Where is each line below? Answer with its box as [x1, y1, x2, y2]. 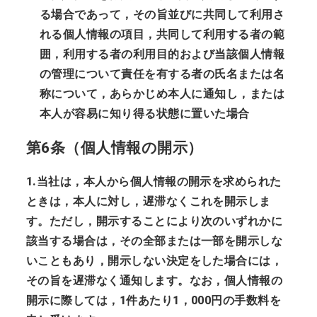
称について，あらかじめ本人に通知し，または [39, 86, 285, 100]
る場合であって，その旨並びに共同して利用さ [39, 7, 285, 21]
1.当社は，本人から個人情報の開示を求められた [25, 174, 282, 188]
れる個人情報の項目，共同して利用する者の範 [39, 27, 285, 41]
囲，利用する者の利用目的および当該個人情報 [39, 47, 285, 61]
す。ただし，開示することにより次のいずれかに [25, 214, 283, 228]
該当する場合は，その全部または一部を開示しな [25, 234, 283, 248]
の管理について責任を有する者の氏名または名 [39, 67, 285, 81]
